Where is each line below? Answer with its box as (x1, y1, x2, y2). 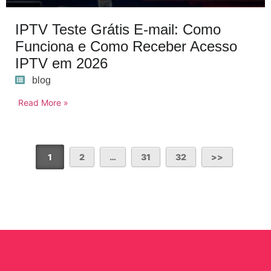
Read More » (18, 97, 68, 108)
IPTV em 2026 (15, 54, 108, 71)
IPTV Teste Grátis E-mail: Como (15, 21, 221, 38)
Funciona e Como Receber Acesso (15, 38, 237, 54)
